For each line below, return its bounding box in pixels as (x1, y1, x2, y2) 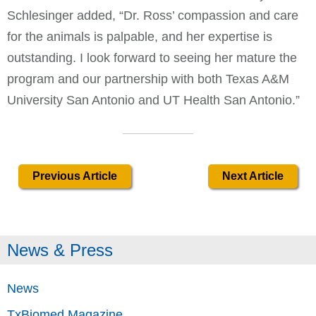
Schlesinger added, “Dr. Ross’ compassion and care (7, 8, 298, 23)
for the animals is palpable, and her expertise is (7, 29, 272, 44)
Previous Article (32, 169, 117, 182)
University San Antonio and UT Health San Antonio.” (7, 92, 300, 107)
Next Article (222, 169, 284, 182)
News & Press (7, 240, 113, 260)
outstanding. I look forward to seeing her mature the (7, 50, 297, 65)
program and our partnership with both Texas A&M (7, 71, 289, 86)
